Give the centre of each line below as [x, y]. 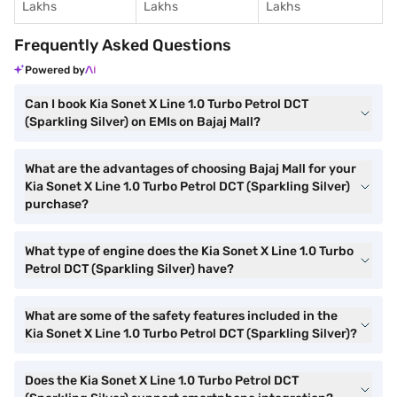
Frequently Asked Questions [123, 45]
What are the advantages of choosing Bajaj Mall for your [191, 169]
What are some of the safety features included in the [181, 316]
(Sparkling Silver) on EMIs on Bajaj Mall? [143, 122]
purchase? [57, 204]
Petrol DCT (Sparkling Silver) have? [129, 269]
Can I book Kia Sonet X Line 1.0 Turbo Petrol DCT [167, 104]
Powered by [55, 70]
